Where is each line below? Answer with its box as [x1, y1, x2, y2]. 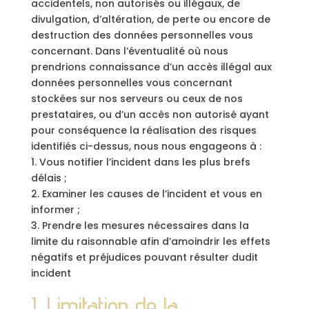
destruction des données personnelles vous [30, 28, 253, 42]
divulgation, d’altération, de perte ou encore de [30, 12, 270, 26]
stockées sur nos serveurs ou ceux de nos [30, 92, 243, 106]
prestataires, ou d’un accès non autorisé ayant [30, 108, 269, 121]
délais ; [30, 171, 67, 185]
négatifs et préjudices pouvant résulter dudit [30, 250, 258, 264]
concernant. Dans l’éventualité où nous [30, 44, 228, 58]
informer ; [30, 203, 80, 217]
